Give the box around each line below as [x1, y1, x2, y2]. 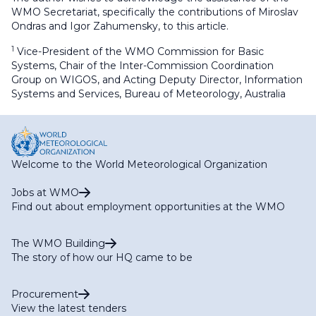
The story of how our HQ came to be [11, 251, 193, 265]
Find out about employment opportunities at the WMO [11, 200, 285, 214]
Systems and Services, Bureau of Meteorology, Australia [11, 87, 286, 101]
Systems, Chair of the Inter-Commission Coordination [11, 59, 274, 73]
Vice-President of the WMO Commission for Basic [14, 45, 264, 59]
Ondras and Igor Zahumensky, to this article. [11, 20, 229, 33]
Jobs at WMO [11, 186, 79, 200]
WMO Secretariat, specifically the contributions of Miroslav [11, 6, 298, 19]
